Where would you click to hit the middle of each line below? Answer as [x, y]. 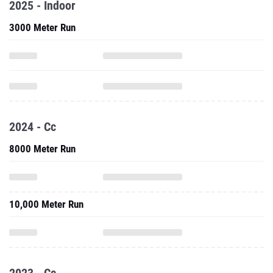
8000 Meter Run [42, 149]
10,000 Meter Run [46, 204]
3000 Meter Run [42, 27]
